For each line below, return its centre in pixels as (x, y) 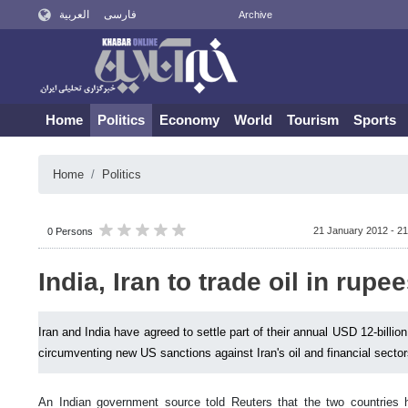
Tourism (313, 120)
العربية (74, 15)
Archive (255, 15)
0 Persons (70, 231)
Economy (189, 120)
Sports (375, 120)
